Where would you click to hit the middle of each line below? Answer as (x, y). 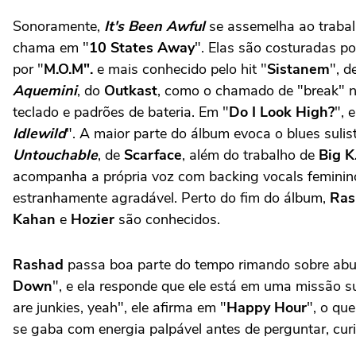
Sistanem (298, 69)
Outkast (131, 90)
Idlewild (39, 133)
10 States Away (142, 47)
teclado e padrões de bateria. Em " (121, 112)
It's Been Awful (155, 26)
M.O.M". (68, 69)
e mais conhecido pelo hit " (180, 69)
